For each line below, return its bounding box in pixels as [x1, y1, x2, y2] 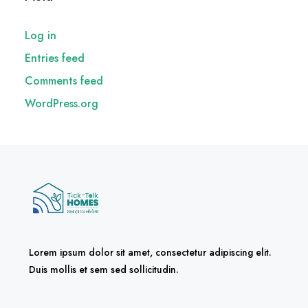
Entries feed [25, 50, 85, 66]
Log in [25, 27, 56, 43]
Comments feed [25, 73, 103, 89]
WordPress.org [25, 96, 98, 111]
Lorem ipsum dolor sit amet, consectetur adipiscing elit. [29, 245, 272, 259]
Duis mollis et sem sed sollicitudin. [29, 262, 179, 276]
